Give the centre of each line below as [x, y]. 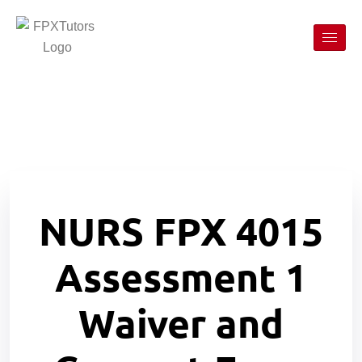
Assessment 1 [181, 276]
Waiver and [181, 322]
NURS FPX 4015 [181, 230]
